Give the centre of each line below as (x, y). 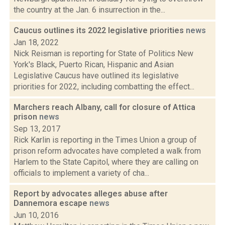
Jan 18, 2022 (36, 42)
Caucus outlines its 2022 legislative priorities (100, 30)
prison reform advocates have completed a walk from (107, 151)
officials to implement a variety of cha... (81, 173)
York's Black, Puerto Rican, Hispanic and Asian (94, 65)
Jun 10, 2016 (36, 215)
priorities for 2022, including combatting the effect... (104, 87)
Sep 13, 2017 (37, 129)
